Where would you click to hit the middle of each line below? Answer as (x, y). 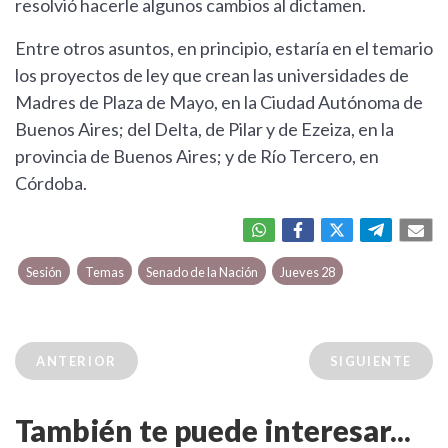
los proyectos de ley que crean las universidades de (212, 75)
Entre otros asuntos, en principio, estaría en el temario (224, 48)
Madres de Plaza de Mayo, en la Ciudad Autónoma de (219, 102)
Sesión (44, 272)
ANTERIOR (76, 361)
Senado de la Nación (201, 272)
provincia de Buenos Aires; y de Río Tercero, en (197, 156)
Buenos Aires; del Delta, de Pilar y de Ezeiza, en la (204, 129)
